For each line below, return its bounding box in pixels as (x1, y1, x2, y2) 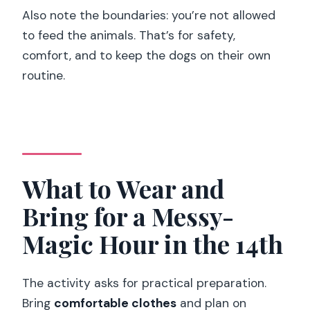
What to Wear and (22, 171, 225, 205)
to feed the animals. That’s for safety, (22, 28, 236, 44)
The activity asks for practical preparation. (22, 275, 267, 291)
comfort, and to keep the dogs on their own (22, 48, 271, 64)
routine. (22, 68, 66, 84)
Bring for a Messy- (22, 199, 235, 232)
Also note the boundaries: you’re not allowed (22, 8, 276, 24)
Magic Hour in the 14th (22, 226, 284, 260)
